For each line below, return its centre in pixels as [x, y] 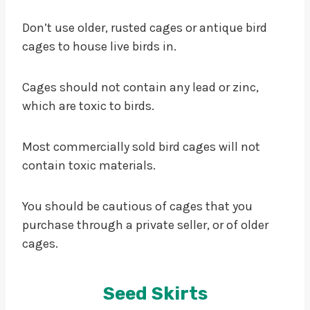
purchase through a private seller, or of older [145, 225]
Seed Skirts [155, 293]
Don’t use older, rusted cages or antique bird [145, 27]
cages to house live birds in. [99, 46]
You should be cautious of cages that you [137, 206]
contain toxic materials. [89, 165]
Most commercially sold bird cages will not [141, 146]
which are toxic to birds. [88, 106]
